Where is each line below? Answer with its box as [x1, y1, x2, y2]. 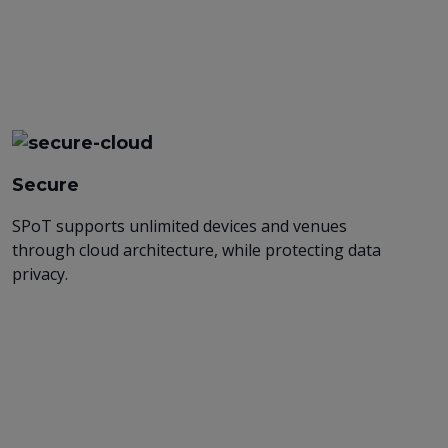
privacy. [11, 262, 68, 285]
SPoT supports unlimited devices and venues [11, 214, 347, 237]
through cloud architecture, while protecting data [11, 238, 381, 261]
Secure [11, 173, 79, 196]
